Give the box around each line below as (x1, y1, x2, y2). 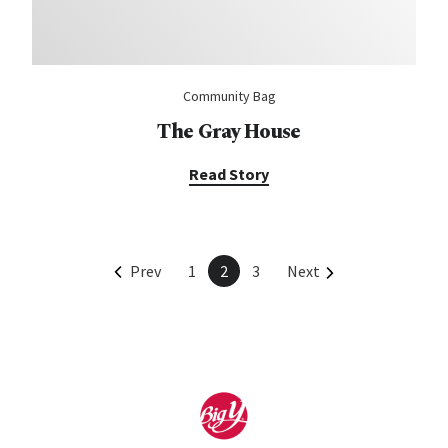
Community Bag (182, 87, 276, 105)
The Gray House (157, 117, 301, 147)
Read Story (189, 164, 269, 184)
